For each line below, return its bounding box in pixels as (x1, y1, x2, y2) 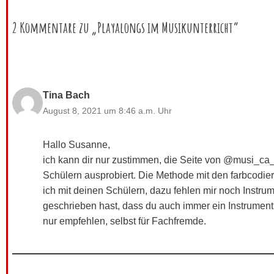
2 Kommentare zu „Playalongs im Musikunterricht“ (12, 18, 239, 37)
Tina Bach (43, 89, 90, 100)
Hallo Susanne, (43, 139, 110, 150)
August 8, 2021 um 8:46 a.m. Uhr (43, 105, 172, 116)
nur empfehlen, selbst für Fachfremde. (43, 215, 206, 226)
